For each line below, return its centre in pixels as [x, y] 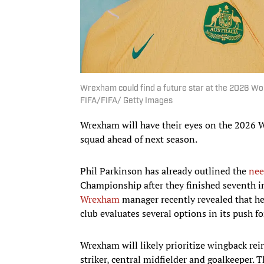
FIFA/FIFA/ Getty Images [126, 101]
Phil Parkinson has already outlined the [164, 171]
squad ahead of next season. [139, 139]
